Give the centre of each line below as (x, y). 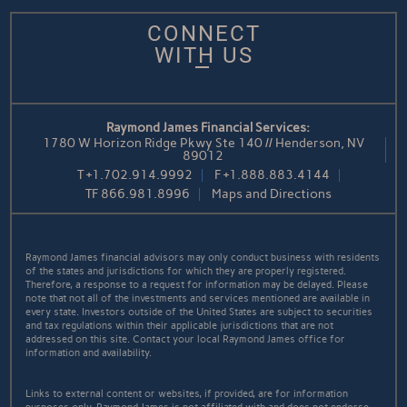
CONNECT (203, 34)
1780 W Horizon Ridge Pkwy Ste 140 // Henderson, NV (203, 144)
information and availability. (89, 353)
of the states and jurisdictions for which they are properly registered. (186, 272)
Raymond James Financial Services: (208, 128)
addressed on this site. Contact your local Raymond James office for (186, 340)
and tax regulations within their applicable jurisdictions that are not (180, 326)
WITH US (203, 56)
